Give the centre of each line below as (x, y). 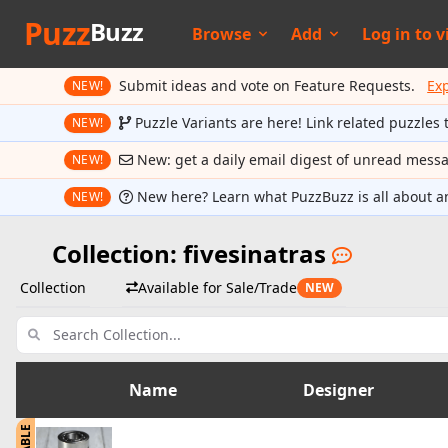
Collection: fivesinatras (192, 253)
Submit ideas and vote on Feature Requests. (267, 85)
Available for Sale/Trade (217, 287)
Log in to (398, 34)
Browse (221, 34)
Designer (338, 390)
